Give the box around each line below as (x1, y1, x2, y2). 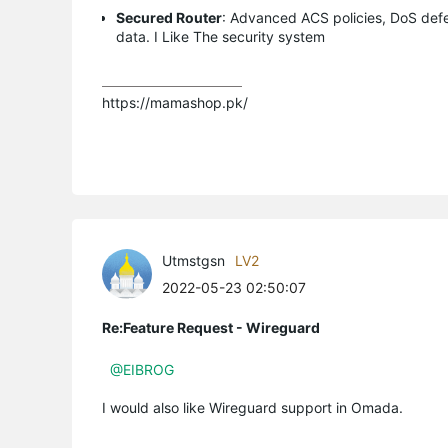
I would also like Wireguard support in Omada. (102, 398, 407, 416)
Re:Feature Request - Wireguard (102, 318, 320, 336)
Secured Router (116, 8, 222, 26)
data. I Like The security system (116, 27, 325, 45)
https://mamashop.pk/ (102, 93, 248, 111)
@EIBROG (110, 360, 174, 378)
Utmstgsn (162, 251, 225, 269)
